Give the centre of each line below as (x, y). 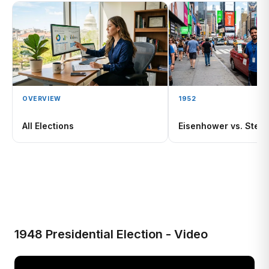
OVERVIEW (42, 99)
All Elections (48, 126)
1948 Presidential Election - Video (111, 234)
